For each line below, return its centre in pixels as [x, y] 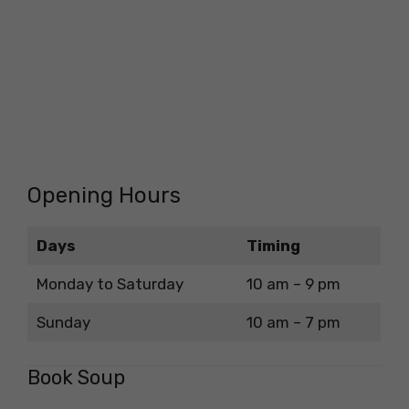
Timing [273, 245]
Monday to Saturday [110, 283]
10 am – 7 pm [293, 322]
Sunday [63, 322]
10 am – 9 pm [293, 283]
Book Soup [76, 378]
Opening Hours [104, 195]
